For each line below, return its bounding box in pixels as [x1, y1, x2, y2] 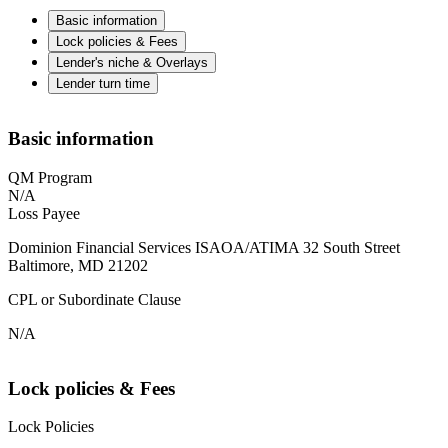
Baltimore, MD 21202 [8, 257, 148, 275]
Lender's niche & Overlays [56, 54, 208, 70]
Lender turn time [56, 75, 150, 91]
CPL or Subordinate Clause [8, 291, 181, 309]
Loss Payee [8, 205, 80, 223]
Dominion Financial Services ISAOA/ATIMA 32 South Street [8, 239, 400, 257]
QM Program [8, 169, 92, 187]
